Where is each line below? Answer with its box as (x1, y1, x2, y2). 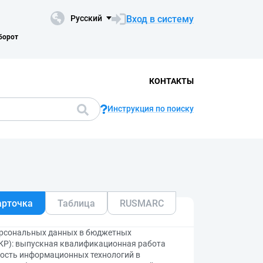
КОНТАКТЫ (149, 76, 194, 86)
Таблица (58, 197, 95, 209)
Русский (70, 14, 102, 23)
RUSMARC (120, 197, 164, 209)
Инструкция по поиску (107, 104, 194, 113)
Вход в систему (126, 13, 194, 25)
